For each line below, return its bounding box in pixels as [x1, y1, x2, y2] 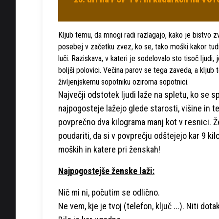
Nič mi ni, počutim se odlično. [58, 187, 160, 197]
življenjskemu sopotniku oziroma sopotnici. [58, 77, 189, 87]
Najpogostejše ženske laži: [58, 165, 154, 176]
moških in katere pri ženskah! [58, 144, 160, 154]
